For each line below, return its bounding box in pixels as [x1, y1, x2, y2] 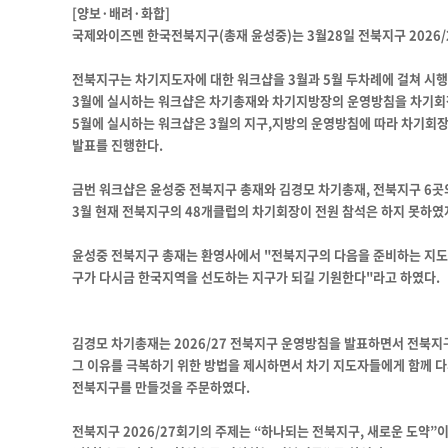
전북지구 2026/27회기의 [72, 420, 212, 440]
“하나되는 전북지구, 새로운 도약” [251, 420, 437, 440]
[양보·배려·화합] [72, 2, 170, 22]
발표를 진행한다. [72, 134, 163, 154]
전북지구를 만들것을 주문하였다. [72, 376, 250, 396]
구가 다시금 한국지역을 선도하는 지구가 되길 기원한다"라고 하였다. [72, 266, 440, 286]
